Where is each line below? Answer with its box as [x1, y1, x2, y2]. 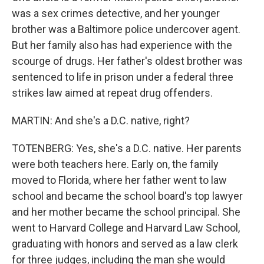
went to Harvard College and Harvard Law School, [12, 222, 240, 234]
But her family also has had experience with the [12, 39, 232, 51]
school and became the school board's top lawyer [12, 190, 243, 202]
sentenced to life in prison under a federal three [12, 71, 233, 83]
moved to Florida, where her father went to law [12, 174, 227, 186]
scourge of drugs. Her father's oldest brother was [12, 55, 243, 67]
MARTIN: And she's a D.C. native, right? [12, 114, 190, 127]
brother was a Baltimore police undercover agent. [12, 23, 240, 35]
